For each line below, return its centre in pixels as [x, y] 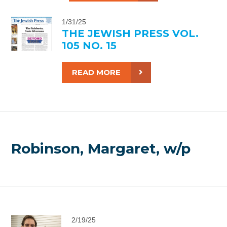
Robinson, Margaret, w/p [101, 149]
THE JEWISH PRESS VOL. [130, 33]
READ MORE [96, 72]
